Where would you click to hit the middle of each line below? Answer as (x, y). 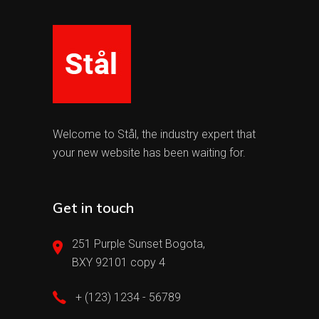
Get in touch (93, 208)
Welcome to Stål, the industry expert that (154, 134)
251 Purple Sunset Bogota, (138, 244)
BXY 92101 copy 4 (119, 262)
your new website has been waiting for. (149, 153)
